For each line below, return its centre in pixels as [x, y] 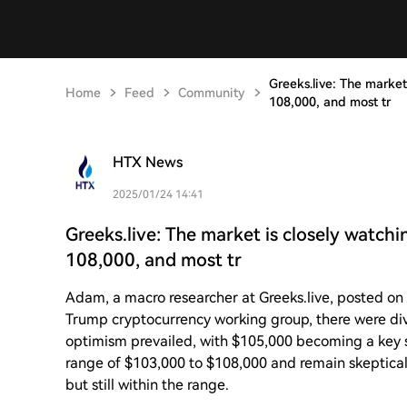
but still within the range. [147, 385]
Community [212, 93]
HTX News [148, 162]
